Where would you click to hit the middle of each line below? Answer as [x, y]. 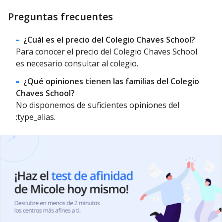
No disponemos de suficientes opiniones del [98, 105]
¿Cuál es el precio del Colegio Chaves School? [110, 39]
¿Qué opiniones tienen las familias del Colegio [111, 81]
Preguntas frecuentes [60, 16]
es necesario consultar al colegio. [77, 63]
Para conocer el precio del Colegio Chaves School [107, 51]
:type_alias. [36, 117]
